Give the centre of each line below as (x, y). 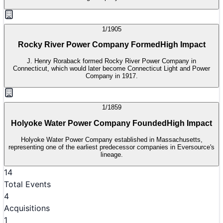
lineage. (111, 154)
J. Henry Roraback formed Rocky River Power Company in (111, 61)
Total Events (27, 184)
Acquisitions (27, 208)
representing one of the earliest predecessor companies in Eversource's (111, 147)
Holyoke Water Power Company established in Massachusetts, (111, 139)
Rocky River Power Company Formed (89, 45)
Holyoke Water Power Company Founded (89, 123)
